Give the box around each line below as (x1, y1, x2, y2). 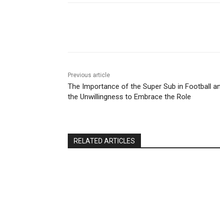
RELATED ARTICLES (74, 137, 135, 145)
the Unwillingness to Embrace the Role (68, 92, 191, 101)
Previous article (68, 71, 110, 79)
